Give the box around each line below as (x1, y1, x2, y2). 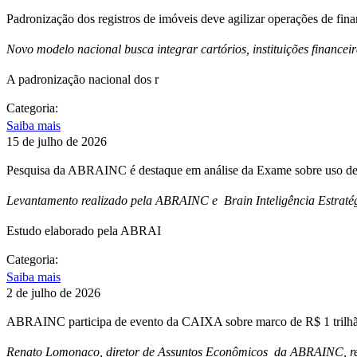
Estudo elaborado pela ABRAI (6, 224, 161, 238)
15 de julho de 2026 (6, 135, 107, 149)
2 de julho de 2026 (6, 286, 100, 300)
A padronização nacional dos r (6, 73, 159, 87)
